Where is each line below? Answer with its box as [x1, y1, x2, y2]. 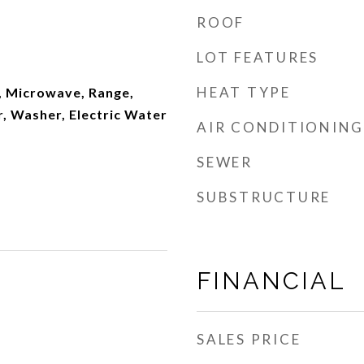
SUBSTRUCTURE [197, 188, 331, 206]
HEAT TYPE [197, 84, 291, 101]
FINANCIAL [197, 267, 346, 295]
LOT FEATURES [197, 49, 318, 66]
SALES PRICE [197, 331, 301, 348]
